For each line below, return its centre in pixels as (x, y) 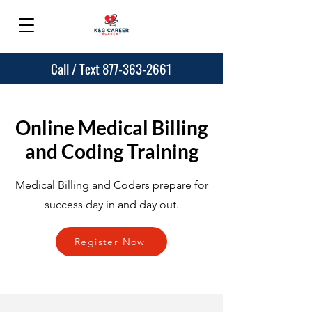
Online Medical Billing (111, 127)
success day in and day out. (111, 204)
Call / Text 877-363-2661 (111, 68)
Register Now (110, 242)
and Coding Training (111, 151)
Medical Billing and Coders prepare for (111, 185)
